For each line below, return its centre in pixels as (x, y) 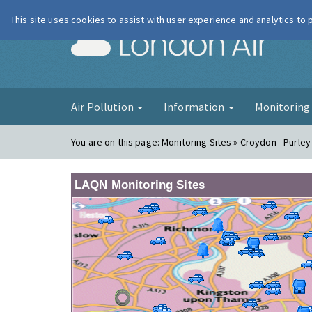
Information (195, 107)
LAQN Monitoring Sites (140, 185)
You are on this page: (117, 142)
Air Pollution (103, 107)
